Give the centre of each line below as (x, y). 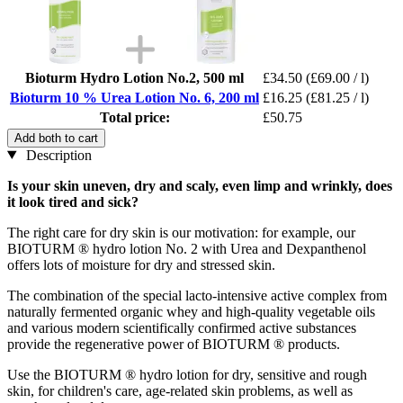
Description (57, 155)
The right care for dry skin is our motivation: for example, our (181, 232)
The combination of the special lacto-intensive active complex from (197, 295)
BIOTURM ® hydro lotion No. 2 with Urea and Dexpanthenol (187, 248)
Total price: (134, 117)
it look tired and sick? (73, 201)
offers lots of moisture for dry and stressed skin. (141, 264)
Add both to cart (56, 138)
